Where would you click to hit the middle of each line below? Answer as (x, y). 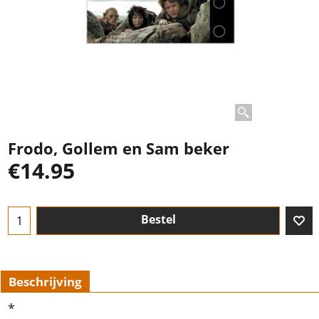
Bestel (158, 220)
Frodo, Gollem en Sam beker (119, 148)
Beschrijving (45, 281)
